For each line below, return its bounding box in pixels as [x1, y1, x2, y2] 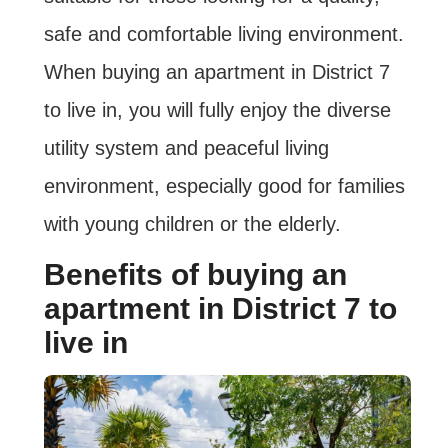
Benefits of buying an [43, 258, 347, 292]
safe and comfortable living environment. [43, 23, 404, 46]
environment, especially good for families [43, 175, 405, 198]
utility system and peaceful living [43, 137, 329, 160]
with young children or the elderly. [43, 213, 341, 236]
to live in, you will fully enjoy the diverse [43, 99, 391, 122]
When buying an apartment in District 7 [43, 61, 390, 84]
